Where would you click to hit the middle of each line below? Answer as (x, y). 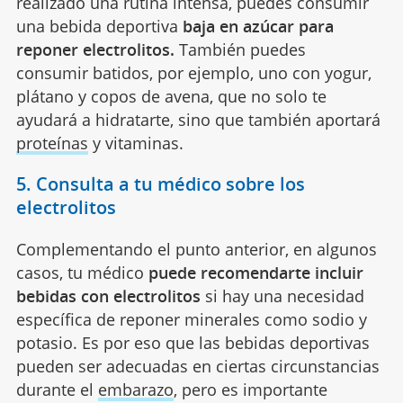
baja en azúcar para (258, 26)
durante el (57, 389)
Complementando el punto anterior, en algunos (196, 249)
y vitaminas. (135, 143)
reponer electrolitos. (95, 49)
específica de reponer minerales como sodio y (191, 319)
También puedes (240, 49)
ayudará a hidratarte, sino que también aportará (198, 119)
